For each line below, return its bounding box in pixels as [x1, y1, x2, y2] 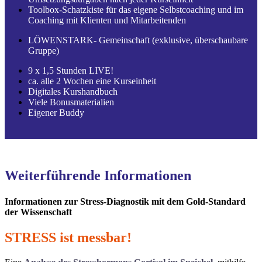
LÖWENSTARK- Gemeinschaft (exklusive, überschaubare [28, 35, 248, 45]
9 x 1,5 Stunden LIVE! [28, 65, 113, 75]
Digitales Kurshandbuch [28, 86, 118, 96]
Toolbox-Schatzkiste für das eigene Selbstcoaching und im [28, 4, 243, 15]
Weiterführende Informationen [5, 168, 191, 184]
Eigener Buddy [28, 107, 87, 118]
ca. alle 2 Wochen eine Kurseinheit [28, 75, 156, 86]
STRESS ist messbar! [5, 229, 132, 245]
